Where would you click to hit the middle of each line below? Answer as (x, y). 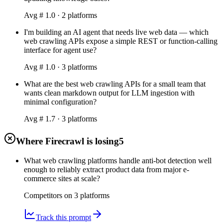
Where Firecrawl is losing (67, 141)
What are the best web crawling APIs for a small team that (115, 84)
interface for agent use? (60, 50)
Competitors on (48, 196)
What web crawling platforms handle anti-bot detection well (118, 161)
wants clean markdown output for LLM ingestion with (109, 93)
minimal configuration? (60, 102)
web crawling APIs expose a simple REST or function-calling (121, 41)
